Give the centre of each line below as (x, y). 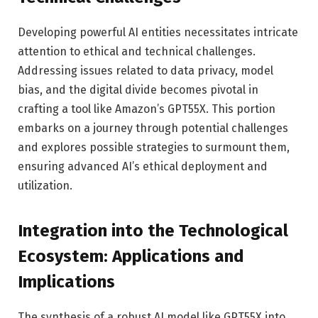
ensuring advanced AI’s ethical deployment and (143, 166)
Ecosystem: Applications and (131, 257)
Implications (66, 282)
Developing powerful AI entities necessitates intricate (158, 32)
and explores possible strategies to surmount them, (154, 147)
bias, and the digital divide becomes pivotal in (138, 89)
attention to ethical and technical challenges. (137, 51)
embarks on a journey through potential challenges (153, 128)
